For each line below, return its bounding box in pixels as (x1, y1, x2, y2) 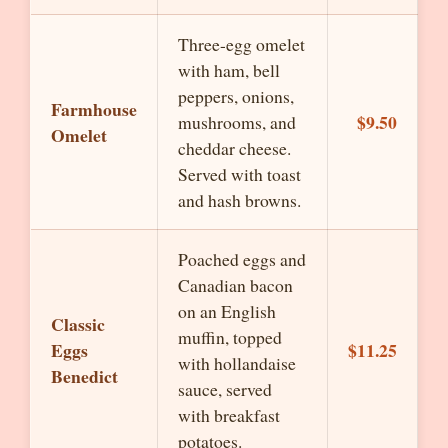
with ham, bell (178, 58, 280, 82)
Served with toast (178, 162, 301, 186)
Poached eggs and (178, 247, 306, 271)
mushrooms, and (178, 110, 296, 134)
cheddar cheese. (178, 136, 291, 160)
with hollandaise (178, 351, 296, 375)
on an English (178, 299, 276, 323)
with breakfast (178, 403, 280, 427)
